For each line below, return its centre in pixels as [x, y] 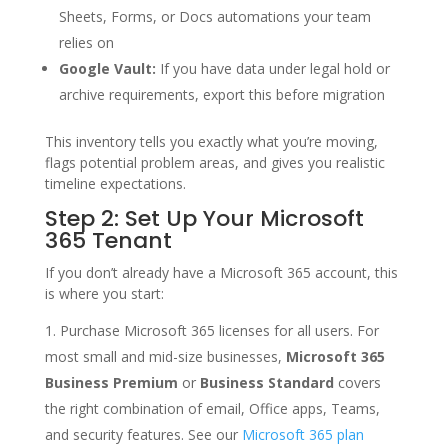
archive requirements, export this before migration [221, 94]
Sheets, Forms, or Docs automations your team [214, 16]
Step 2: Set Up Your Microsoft [204, 218]
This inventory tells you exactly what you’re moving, [211, 141]
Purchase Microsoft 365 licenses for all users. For [219, 330]
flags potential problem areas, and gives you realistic [214, 162]
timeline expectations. [115, 183]
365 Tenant [108, 240]
